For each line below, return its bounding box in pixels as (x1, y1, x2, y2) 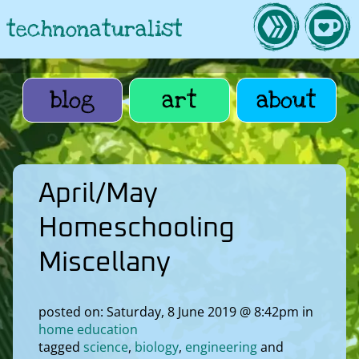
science (83, 337, 128, 356)
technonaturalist (6, 14, 183, 43)
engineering (185, 337, 257, 356)
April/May (38, 179, 158, 208)
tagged (38, 337, 83, 356)
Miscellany (38, 248, 171, 276)
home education (38, 320, 138, 338)
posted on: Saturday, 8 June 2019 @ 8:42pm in (38, 302, 313, 321)
